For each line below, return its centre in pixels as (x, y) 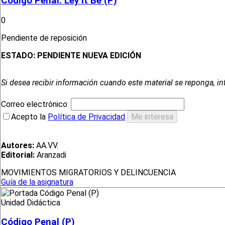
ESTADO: (19, 56)
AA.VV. (46, 146)
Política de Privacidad (86, 117)
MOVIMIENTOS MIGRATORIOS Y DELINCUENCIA (88, 173)
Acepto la (29, 117)
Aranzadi (50, 155)
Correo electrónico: (36, 104)
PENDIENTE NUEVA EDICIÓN (89, 56)
